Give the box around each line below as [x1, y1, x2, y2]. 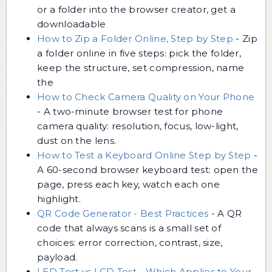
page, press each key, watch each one [37, 178, 220, 190]
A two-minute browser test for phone [43, 105, 223, 117]
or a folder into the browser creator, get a [37, 3, 236, 15]
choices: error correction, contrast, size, [37, 236, 223, 248]
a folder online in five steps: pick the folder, [37, 47, 242, 59]
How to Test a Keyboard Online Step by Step [37, 149, 251, 161]
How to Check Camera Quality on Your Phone [37, 90, 255, 103]
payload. [37, 251, 78, 263]
